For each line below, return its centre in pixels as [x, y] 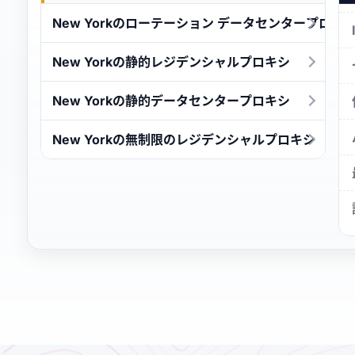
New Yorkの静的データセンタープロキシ [171, 100]
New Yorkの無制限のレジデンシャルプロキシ [184, 139]
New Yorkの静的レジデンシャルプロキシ [171, 61]
